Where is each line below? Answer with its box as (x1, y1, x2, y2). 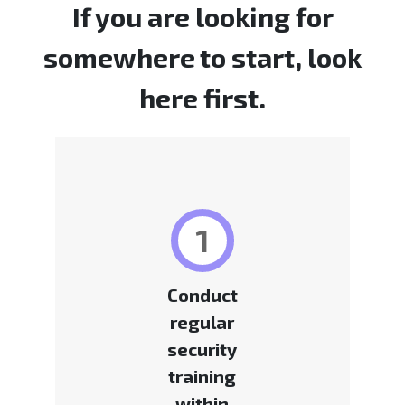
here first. (139, 81, 266, 115)
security (167, 338, 238, 361)
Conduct (166, 284, 238, 306)
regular (170, 311, 235, 334)
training (168, 365, 237, 388)
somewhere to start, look (43, 41, 362, 74)
